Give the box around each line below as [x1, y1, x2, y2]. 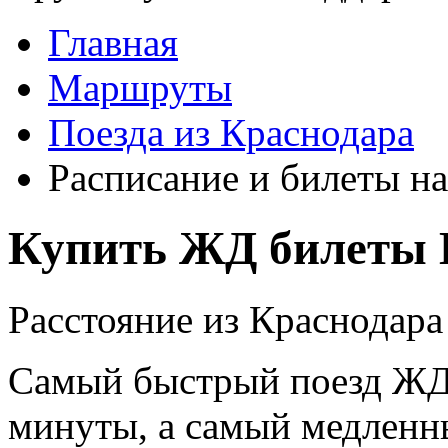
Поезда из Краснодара [48, 111, 414, 154]
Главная [48, 21, 178, 64]
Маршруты [48, 66, 232, 109]
